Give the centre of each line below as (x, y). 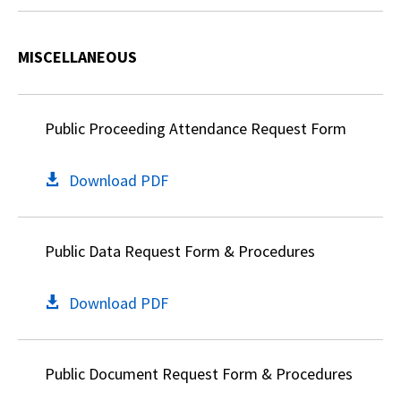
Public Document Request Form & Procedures (199, 374)
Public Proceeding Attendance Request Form (196, 128)
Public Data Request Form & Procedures (180, 251)
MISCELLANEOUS (77, 57)
